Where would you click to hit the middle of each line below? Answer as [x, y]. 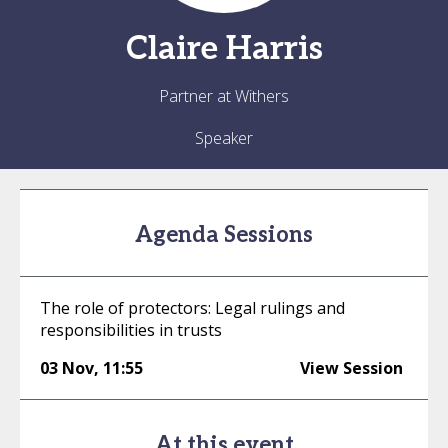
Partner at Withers [224, 96]
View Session [351, 368]
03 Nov [67, 368]
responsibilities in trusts [131, 330]
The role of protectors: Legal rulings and [192, 308]
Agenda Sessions [224, 235]
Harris [274, 49]
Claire [171, 49]
